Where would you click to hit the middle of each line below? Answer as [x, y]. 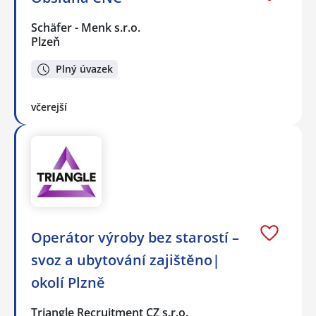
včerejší [49, 107]
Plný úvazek [84, 69]
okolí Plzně [68, 283]
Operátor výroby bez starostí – [135, 238]
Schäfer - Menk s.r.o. [86, 27]
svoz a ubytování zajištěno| [126, 260]
